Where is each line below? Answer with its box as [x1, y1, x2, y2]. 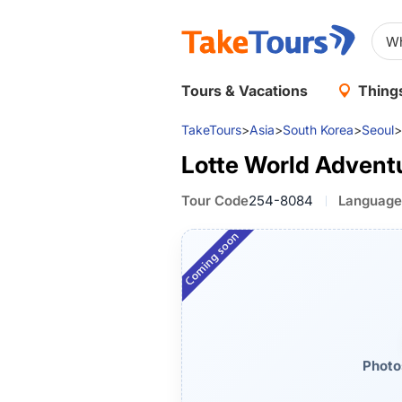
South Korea [283, 122, 354, 137]
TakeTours [181, 122, 241, 137]
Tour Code [181, 192, 249, 209]
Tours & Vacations [181, 82, 308, 100]
